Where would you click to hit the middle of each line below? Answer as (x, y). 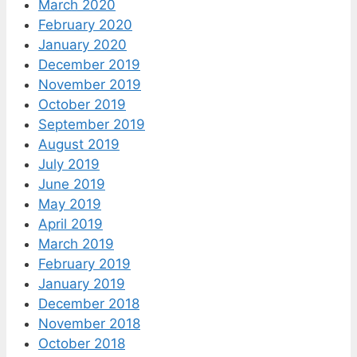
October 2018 (82, 344)
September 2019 (92, 125)
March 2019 (76, 244)
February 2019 (84, 264)
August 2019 (79, 145)
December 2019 (89, 65)
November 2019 (90, 85)
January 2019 (82, 284)
